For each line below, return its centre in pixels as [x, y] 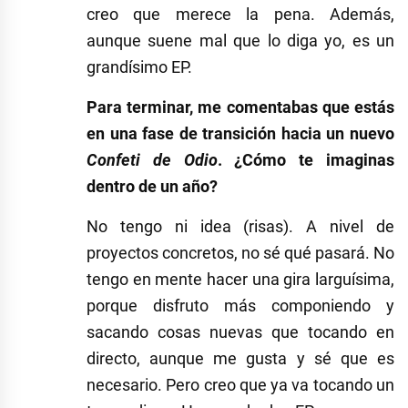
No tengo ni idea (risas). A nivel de [240, 226]
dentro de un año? [152, 186]
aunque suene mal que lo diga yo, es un [240, 40]
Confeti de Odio [152, 159]
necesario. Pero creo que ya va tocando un [240, 384]
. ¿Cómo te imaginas [306, 159]
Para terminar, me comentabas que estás [240, 107]
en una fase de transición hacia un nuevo [240, 133]
